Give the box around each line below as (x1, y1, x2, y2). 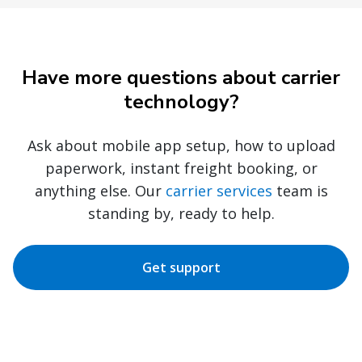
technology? (123, 89, 239, 116)
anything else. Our (34, 181, 166, 201)
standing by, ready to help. (87, 204, 275, 224)
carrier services (165, 181, 272, 201)
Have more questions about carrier (22, 65, 340, 91)
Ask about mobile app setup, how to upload (27, 136, 335, 156)
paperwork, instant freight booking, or (44, 158, 318, 179)
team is (271, 181, 328, 201)
